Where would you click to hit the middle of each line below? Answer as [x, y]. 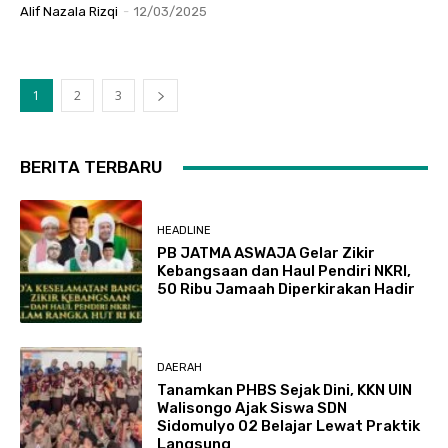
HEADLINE [184, 231]
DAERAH [180, 368]
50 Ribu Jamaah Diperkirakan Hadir [286, 289]
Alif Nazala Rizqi [69, 12]
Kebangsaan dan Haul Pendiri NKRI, [284, 271]
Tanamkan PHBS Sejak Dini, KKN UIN [285, 390]
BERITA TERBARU [91, 167]
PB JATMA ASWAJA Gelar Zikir [266, 253]
